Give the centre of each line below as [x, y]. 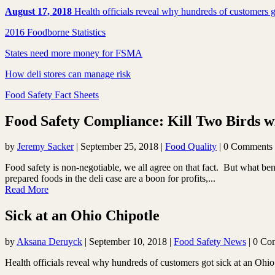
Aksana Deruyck [49, 242]
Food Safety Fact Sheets [52, 95]
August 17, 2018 [38, 11]
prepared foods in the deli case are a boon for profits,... [110, 179]
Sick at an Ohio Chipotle [82, 216]
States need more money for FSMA [74, 53]
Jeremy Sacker [45, 147]
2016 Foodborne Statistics [55, 32]
